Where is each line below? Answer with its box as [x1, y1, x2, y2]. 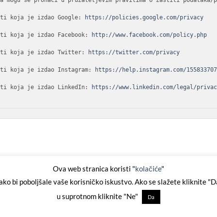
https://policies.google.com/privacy [85, 14, 204, 21]
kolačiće [135, 164, 161, 173]
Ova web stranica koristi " [53, 164, 135, 173]
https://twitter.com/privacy [88, 49, 180, 56]
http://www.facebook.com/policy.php [92, 31, 207, 38]
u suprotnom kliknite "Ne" [57, 191, 139, 201]
